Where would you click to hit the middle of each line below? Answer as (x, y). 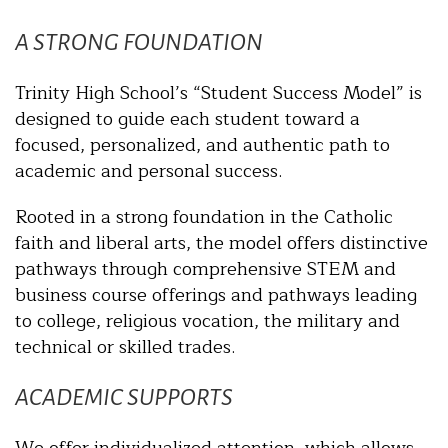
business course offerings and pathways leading (216, 294)
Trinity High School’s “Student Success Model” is (218, 92)
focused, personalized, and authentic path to (202, 144)
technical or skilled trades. (125, 346)
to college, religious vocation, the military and (207, 320)
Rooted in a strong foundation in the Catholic (204, 216)
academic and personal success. (148, 170)
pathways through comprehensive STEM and (205, 268)
